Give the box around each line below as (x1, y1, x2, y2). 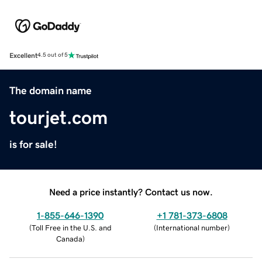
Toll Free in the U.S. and (31, 223, 112, 232)
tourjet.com (9, 108, 108, 127)
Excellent (9, 51, 37, 59)
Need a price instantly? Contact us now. (49, 187, 213, 196)
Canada (56, 235, 82, 243)
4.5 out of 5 (37, 52, 68, 58)
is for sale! (9, 139, 57, 150)
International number (156, 223, 227, 232)
